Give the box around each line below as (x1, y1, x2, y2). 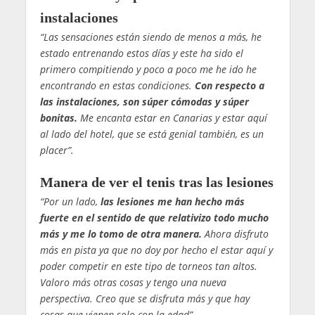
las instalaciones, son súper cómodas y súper (39, 95, 249, 109)
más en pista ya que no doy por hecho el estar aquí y (39, 243, 273, 257)
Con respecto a (194, 79, 264, 93)
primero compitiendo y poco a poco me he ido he (39, 63, 257, 77)
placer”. (39, 143, 74, 157)
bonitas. (39, 111, 77, 125)
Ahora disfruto (201, 227, 269, 241)
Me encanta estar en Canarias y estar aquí (77, 111, 267, 125)
